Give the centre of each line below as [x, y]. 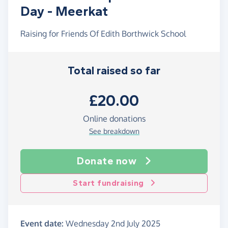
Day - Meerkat [64, 12]
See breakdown [114, 131]
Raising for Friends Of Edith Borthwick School [103, 34]
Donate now [107, 161]
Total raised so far [114, 71]
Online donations [114, 119]
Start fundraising [108, 183]
